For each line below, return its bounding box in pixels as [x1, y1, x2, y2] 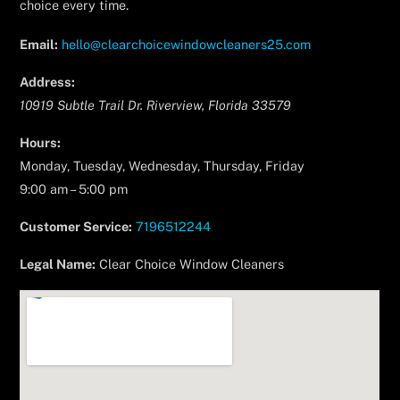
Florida [208, 97, 249, 113]
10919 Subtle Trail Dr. [20, 97, 144, 113]
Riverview [146, 97, 203, 113]
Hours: [20, 135, 62, 151]
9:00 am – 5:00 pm [20, 181, 129, 197]
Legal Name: [20, 256, 96, 272]
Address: [20, 74, 76, 90]
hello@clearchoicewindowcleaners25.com [62, 37, 312, 53]
